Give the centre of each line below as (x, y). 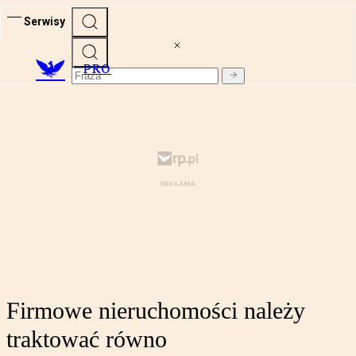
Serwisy (44, 21)
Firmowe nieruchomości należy (156, 311)
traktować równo (87, 339)
